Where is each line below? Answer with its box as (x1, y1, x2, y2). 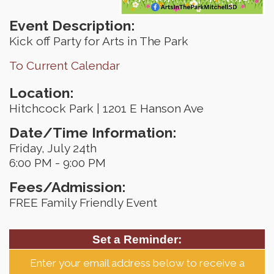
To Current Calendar (9, 59, 120, 73)
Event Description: (9, 17, 135, 34)
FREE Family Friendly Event (9, 196, 157, 210)
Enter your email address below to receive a (29, 257, 245, 270)
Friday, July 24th (9, 141, 100, 155)
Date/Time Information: (9, 124, 176, 141)
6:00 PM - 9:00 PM (9, 156, 106, 170)
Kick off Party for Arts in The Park (9, 34, 188, 48)
